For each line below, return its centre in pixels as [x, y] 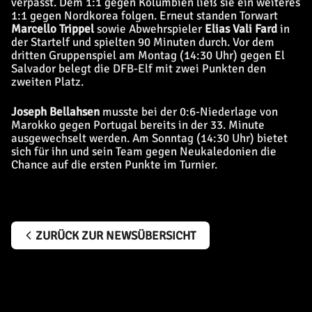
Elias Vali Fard [242, 29]
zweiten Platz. [47, 82]
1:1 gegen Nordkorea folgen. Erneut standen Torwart [145, 16]
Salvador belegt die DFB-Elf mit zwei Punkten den [139, 69]
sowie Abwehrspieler [151, 29]
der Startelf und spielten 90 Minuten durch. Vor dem [143, 42]
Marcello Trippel [54, 29]
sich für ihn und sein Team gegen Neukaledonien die [144, 151]
